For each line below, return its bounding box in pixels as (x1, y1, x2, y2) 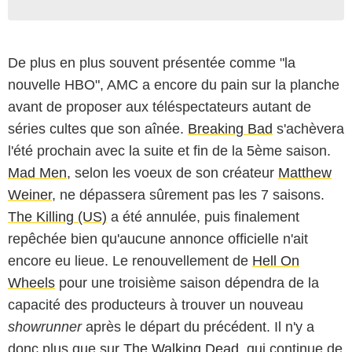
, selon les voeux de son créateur (67, 164, 278, 181)
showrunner (8, 318, 82, 335)
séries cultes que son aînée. (8, 120, 188, 137)
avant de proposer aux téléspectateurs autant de (8, 98, 311, 115)
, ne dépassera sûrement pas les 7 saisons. (52, 186, 324, 203)
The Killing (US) (8, 208, 107, 225)
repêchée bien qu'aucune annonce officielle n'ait (8, 230, 308, 247)
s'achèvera (273, 120, 344, 137)
